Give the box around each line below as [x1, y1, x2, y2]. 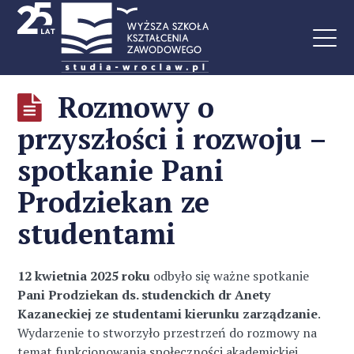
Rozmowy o [58, 88, 215, 126]
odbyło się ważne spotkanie [153, 267, 310, 284]
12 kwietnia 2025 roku [17, 267, 154, 284]
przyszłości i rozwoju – [17, 120, 327, 157]
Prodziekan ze [17, 183, 210, 220]
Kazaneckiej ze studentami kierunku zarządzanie [17, 305, 318, 322]
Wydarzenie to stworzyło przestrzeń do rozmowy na [17, 324, 318, 341]
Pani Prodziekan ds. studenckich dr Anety [17, 286, 271, 303]
